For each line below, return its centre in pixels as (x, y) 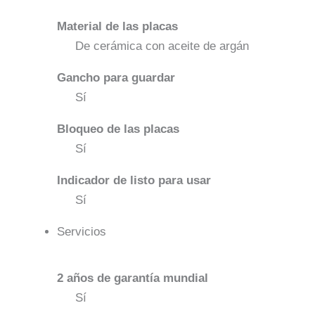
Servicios (82, 231)
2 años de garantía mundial (133, 278)
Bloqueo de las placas (118, 129)
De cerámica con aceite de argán (162, 46)
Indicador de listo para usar (134, 180)
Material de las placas (117, 26)
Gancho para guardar (116, 77)
